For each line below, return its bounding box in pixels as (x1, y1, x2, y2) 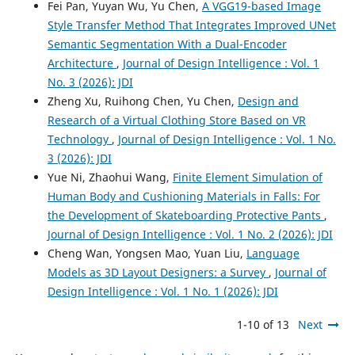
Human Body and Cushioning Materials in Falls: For (47, 189, 320, 204)
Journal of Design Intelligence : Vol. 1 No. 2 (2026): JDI (47, 227, 333, 242)
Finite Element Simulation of (172, 170, 323, 185)
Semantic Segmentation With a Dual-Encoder (47, 36, 287, 52)
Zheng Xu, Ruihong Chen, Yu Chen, (47, 94, 238, 109)
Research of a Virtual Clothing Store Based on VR (47, 113, 306, 128)
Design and (237, 94, 299, 109)
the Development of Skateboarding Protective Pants (47, 208, 324, 223)
